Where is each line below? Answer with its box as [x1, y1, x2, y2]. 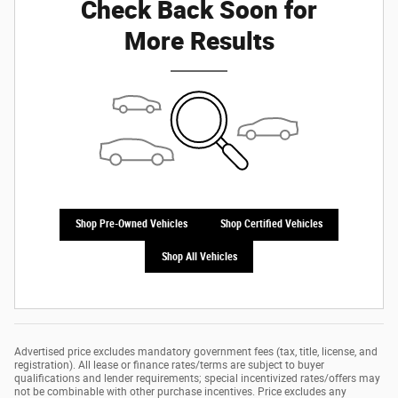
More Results [123, 22, 275, 57]
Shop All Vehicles [161, 250, 237, 263]
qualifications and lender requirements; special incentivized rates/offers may [14, 372, 380, 386]
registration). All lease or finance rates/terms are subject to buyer [14, 359, 324, 372]
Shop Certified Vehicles [219, 218, 322, 231]
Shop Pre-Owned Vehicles [76, 218, 188, 231]
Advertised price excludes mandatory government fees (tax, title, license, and [14, 346, 378, 359]
